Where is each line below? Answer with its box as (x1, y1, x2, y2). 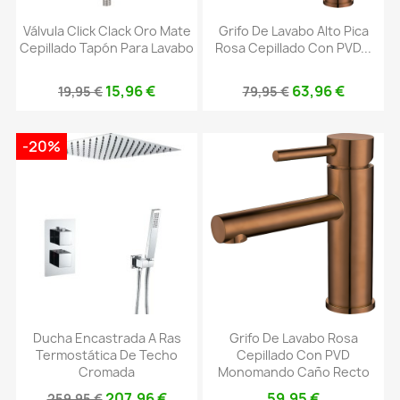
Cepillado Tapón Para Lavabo (20, 39, 194, 57)
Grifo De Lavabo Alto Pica (218, 22, 369, 40)
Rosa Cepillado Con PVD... (215, 39, 371, 57)
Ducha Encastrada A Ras (32, 329, 181, 346)
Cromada (79, 362, 135, 380)
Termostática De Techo (36, 346, 178, 363)
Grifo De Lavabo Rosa (229, 329, 358, 346)
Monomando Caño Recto (217, 362, 370, 380)
